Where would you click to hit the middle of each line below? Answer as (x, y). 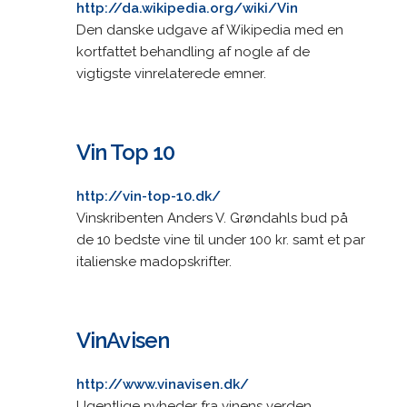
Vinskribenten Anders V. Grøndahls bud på (212, 218)
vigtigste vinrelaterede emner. (171, 73)
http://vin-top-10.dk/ (148, 196)
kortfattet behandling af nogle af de (193, 51)
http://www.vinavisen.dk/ (162, 384)
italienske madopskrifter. (154, 261)
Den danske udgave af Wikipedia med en (209, 30)
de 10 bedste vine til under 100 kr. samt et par (220, 239)
